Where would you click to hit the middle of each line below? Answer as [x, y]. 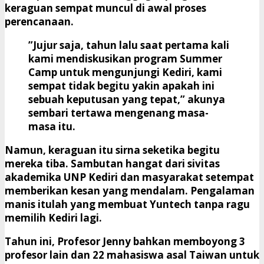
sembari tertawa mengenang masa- [118, 113]
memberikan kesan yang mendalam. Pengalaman [130, 191]
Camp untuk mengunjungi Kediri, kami [125, 72]
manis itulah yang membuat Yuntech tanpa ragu [127, 204]
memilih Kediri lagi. [53, 218]
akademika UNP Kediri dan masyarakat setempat [129, 177]
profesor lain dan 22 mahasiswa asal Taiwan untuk [132, 255]
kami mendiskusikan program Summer [125, 59]
